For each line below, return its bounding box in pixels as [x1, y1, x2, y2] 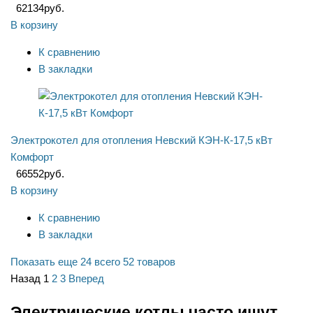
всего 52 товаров [94, 256, 175, 268]
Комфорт [10, 151, 54, 163]
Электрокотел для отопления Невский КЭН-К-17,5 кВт [10, 134, 272, 147]
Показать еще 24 [10, 256, 92, 268]
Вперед [68, 272, 104, 285]
